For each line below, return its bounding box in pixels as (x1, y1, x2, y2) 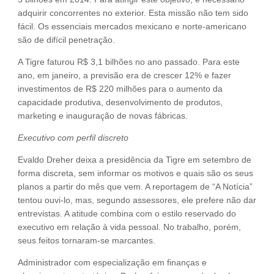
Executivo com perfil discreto (18, 133, 128, 143)
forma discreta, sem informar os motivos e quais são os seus (18, 168, 253, 179)
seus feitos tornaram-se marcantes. (18, 235, 155, 246)
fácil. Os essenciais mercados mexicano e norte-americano (18, 21, 246, 32)
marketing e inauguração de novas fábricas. (18, 111, 188, 121)
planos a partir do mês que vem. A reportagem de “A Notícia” (18, 182, 253, 192)
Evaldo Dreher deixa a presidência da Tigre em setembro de (18, 155, 251, 165)
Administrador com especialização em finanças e (18, 257, 207, 268)
